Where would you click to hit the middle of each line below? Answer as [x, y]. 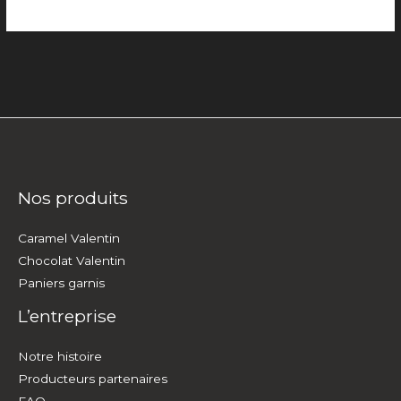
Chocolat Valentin [72, 261]
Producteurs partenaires [93, 379]
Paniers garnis [61, 283]
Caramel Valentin [69, 239]
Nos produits [73, 197]
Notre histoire [60, 357]
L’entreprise [67, 316]
